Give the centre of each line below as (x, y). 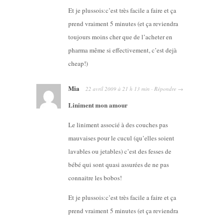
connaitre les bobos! (95, 178)
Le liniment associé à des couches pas (118, 124)
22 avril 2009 (101, 88)
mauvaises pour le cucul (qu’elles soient (121, 138)
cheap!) (78, 63)
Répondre (165, 88)
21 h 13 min (136, 88)
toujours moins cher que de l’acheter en (120, 37)
